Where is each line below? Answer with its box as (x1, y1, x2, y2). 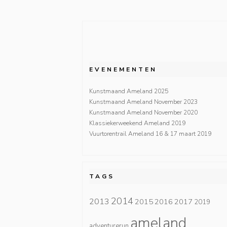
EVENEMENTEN (89, 65, 157, 73)
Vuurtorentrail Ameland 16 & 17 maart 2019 (89, 129, 211, 138)
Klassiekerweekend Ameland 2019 (89, 119, 185, 127)
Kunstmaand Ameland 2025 (89, 87, 168, 95)
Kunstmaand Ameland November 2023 (89, 97, 198, 106)
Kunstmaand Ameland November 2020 (89, 108, 198, 117)
